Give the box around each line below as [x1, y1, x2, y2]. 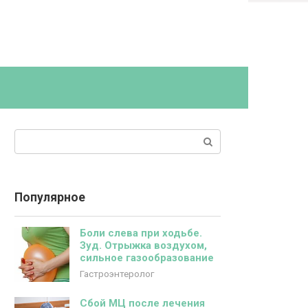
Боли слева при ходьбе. [80, 227, 202, 239]
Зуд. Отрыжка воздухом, [80, 239, 207, 252]
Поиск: [14, 130, 48, 143]
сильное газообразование [80, 252, 214, 264]
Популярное [14, 190, 85, 204]
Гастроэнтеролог [80, 268, 154, 279]
